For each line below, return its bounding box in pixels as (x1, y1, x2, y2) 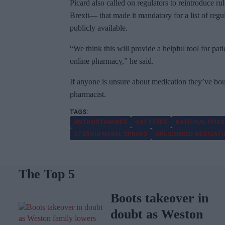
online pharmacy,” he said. (70, 57, 154, 66)
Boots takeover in (110, 191, 208, 206)
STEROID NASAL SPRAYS (74, 131, 147, 138)
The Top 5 (19, 167, 75, 182)
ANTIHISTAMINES (74, 119, 127, 126)
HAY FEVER (135, 119, 167, 126)
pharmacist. (70, 90, 106, 99)
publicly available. (70, 24, 128, 33)
